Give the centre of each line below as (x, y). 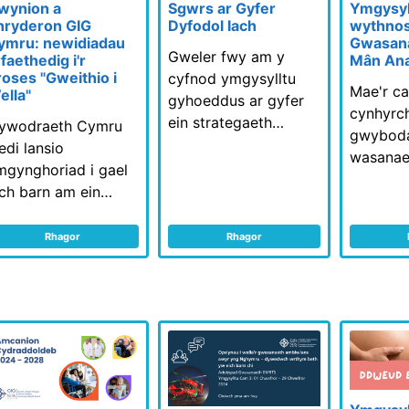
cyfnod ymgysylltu (231, 78)
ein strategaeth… (225, 122)
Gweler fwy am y (226, 56)
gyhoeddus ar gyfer (236, 100)
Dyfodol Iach (212, 25)
